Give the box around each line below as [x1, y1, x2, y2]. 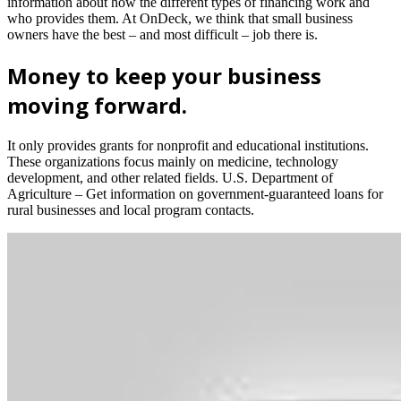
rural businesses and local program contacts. [7, 202, 254, 218]
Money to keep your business [7, 61, 321, 91]
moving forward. [7, 90, 187, 121]
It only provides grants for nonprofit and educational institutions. [7, 138, 369, 154]
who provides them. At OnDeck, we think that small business [7, 11, 353, 27]
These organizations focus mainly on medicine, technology [7, 154, 338, 170]
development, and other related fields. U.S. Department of [7, 170, 333, 186]
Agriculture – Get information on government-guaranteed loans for [7, 186, 383, 202]
